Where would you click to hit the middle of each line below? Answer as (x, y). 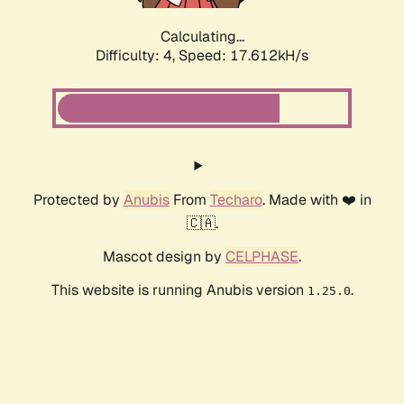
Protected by (78, 200)
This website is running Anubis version (179, 290)
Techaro (236, 200)
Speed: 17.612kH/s (243, 56)
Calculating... (202, 37)
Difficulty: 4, (137, 56)
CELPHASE (262, 257)
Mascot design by (164, 257)
